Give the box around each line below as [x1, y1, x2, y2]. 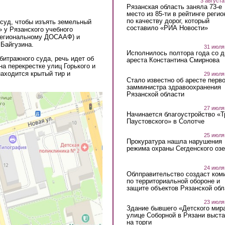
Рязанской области [126, 90, 184, 98]
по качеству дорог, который [126, 17, 209, 25]
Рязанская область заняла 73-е [126, 3, 222, 11]
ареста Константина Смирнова [126, 56, 219, 64]
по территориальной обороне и [126, 177, 220, 185]
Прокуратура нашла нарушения [126, 138, 222, 146]
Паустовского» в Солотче [126, 118, 204, 126]
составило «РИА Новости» [126, 24, 208, 32]
